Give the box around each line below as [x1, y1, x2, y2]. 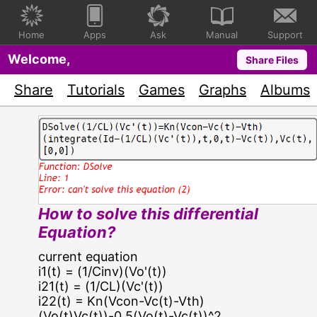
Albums [260, 81, 310, 98]
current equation [38, 248, 139, 264]
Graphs [199, 81, 246, 98]
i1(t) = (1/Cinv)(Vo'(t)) [38, 263, 168, 279]
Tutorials [67, 81, 125, 98]
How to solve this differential [38, 204, 259, 223]
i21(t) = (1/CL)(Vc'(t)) [38, 278, 164, 294]
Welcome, [8, 52, 70, 67]
